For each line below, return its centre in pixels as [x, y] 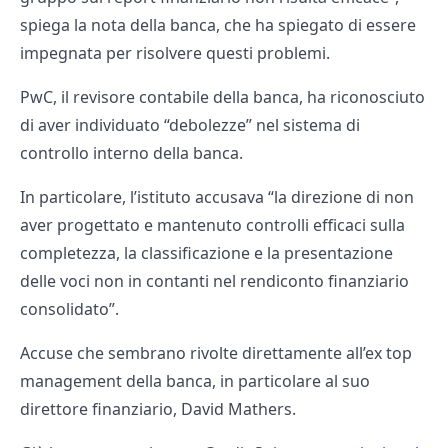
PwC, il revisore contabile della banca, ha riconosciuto [222, 97]
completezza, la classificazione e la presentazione [206, 253]
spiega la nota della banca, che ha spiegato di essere [218, 25]
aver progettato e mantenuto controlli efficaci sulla [212, 225]
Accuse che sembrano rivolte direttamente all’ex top [216, 353]
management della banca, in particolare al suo [195, 381]
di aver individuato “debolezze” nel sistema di [190, 125]
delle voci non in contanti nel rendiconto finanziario [214, 281]
